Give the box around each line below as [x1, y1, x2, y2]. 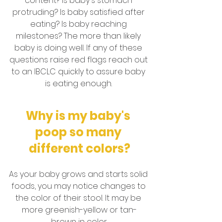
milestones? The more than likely [16, 30, 143, 42]
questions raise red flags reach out [9, 54, 150, 66]
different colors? [28, 140, 130, 157]
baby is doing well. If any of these [14, 42, 144, 54]
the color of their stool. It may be [15, 192, 143, 204]
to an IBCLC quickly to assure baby [11, 66, 147, 78]
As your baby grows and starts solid [9, 168, 150, 180]
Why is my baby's [26, 108, 133, 124]
